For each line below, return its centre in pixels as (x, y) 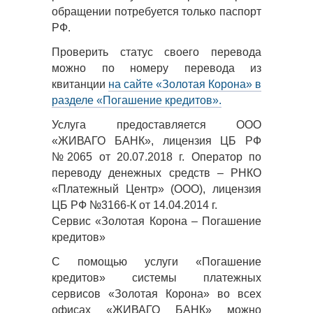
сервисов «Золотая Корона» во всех (156, 294)
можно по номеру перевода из (156, 68)
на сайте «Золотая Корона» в (185, 84)
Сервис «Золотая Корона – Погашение (156, 221)
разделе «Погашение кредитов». (137, 100)
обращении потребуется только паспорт (156, 12)
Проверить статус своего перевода (156, 52)
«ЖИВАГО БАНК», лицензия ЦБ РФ (156, 141)
